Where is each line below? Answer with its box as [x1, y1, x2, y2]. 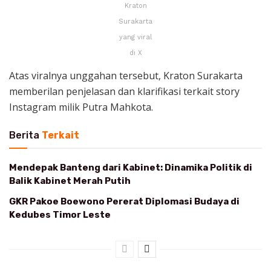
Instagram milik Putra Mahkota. [9, 100, 155, 114]
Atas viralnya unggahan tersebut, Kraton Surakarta [9, 68, 243, 82]
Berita [9, 129, 39, 141]
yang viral [119, 33, 152, 41]
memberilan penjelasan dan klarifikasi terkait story [9, 84, 240, 98]
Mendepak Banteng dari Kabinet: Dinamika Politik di [9, 162, 252, 173]
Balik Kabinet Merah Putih [9, 175, 131, 186]
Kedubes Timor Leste [9, 209, 111, 220]
